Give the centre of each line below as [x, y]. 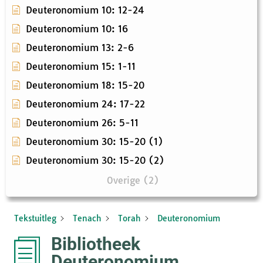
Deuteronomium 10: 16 [77, 29]
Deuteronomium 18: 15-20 [85, 85]
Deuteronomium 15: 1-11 [81, 67]
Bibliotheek [96, 244]
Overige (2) [133, 181]
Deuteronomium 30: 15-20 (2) [95, 161]
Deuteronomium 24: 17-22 [85, 104]
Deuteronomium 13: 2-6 [80, 48]
